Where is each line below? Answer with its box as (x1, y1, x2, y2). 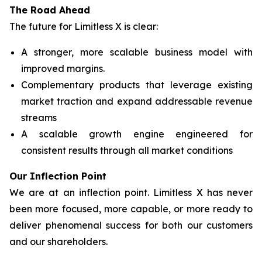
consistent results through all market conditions (21, 144, 233, 156)
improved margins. (21, 63, 105, 74)
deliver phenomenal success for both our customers (9, 219, 253, 231)
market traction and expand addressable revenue (21, 95, 253, 107)
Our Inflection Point (9, 170, 106, 182)
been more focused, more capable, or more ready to (9, 203, 253, 215)
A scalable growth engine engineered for (21, 128, 253, 140)
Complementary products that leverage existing (21, 79, 253, 91)
